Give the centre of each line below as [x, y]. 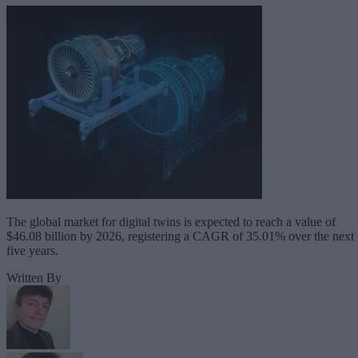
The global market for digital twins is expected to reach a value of [171, 221]
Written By [34, 277]
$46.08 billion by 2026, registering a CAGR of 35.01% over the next [180, 236]
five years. [32, 250]
